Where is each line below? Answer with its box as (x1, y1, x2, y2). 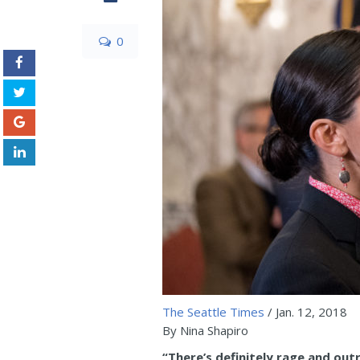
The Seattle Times (162, 304, 268, 320)
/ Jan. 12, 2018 (268, 304, 347, 320)
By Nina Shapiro (162, 322, 248, 338)
